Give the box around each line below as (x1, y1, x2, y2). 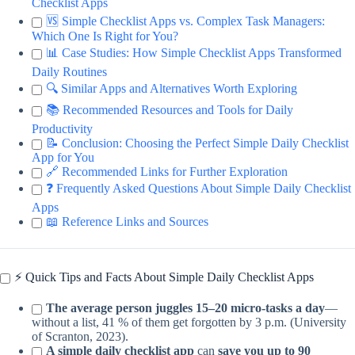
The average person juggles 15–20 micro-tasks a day (46, 301, 325, 315)
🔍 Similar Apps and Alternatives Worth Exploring (46, 82, 297, 96)
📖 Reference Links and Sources (46, 215, 208, 229)
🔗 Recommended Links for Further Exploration (46, 165, 288, 179)
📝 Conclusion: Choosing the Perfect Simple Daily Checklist (46, 136, 349, 151)
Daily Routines (32, 65, 107, 79)
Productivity (32, 122, 93, 136)
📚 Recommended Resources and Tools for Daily (46, 103, 293, 117)
